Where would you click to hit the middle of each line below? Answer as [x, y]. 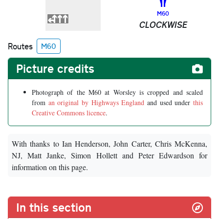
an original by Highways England [96, 103]
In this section [54, 207]
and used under [169, 103]
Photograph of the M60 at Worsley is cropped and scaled [117, 92]
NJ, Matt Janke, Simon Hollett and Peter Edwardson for [109, 155]
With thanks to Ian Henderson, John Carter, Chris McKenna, [109, 144]
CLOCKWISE [163, 25]
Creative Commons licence [69, 113]
